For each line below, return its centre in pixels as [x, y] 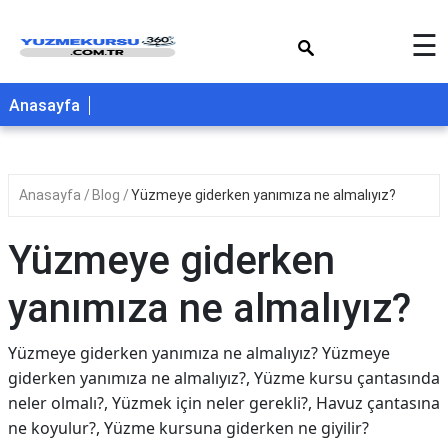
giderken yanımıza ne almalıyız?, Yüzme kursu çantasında [224, 378]
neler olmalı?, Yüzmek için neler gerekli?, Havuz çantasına [224, 403]
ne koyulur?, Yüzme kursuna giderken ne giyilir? [188, 428]
